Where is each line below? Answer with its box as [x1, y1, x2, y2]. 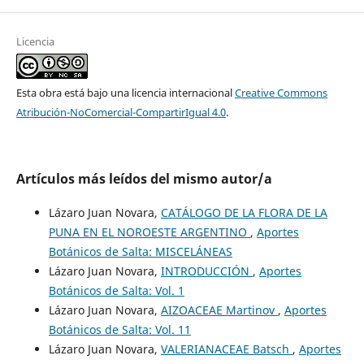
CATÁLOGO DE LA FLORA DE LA [160, 205, 327, 221]
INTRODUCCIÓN [160, 263, 253, 279]
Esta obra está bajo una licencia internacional [15, 85, 235, 101]
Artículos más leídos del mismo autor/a [15, 170, 272, 188]
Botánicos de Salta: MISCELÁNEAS [48, 244, 232, 260]
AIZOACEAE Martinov [160, 302, 278, 318]
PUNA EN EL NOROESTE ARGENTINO [48, 224, 250, 240]
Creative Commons [234, 85, 327, 101]
